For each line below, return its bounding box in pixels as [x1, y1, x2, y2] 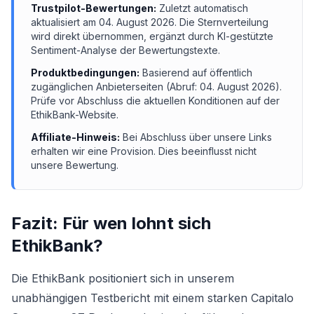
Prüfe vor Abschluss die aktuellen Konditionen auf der [31, 95, 280, 107]
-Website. [75, 109, 118, 121]
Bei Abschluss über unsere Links [123, 131, 272, 143]
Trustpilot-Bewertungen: [31, 2, 156, 14]
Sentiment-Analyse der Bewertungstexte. [31, 44, 220, 56]
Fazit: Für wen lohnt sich [11, 213, 211, 233]
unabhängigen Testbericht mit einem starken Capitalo [11, 291, 294, 305]
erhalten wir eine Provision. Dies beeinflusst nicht [31, 145, 257, 157]
